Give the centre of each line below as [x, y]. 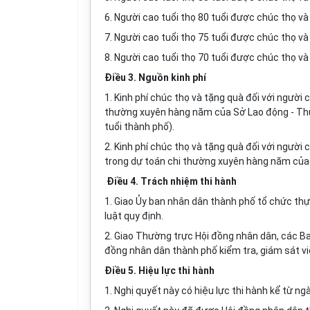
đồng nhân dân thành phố [161, 250]
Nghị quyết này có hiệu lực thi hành [191, 291]
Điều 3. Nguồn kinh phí [155, 77]
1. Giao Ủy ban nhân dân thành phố [181, 201]
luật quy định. [134, 216]
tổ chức [276, 201]
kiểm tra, [240, 250]
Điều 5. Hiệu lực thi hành [159, 271]
